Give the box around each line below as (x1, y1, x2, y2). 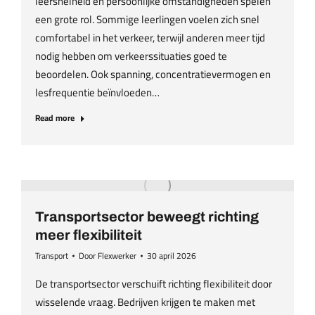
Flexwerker (98, 247, 136, 264)
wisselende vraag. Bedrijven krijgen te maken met (35, 292, 255, 312)
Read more (35, 110, 75, 126)
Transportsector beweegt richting (35, 209, 259, 224)
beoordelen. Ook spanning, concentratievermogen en (35, 64, 271, 84)
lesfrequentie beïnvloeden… (35, 82, 160, 103)
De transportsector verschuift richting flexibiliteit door (35, 274, 272, 294)
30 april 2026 (147, 247, 196, 264)
